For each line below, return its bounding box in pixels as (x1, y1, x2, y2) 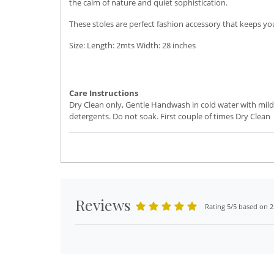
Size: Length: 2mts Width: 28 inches (69, 40, 196, 51)
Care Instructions (69, 87, 138, 98)
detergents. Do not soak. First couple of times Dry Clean (69, 111, 270, 122)
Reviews (75, 194, 131, 215)
